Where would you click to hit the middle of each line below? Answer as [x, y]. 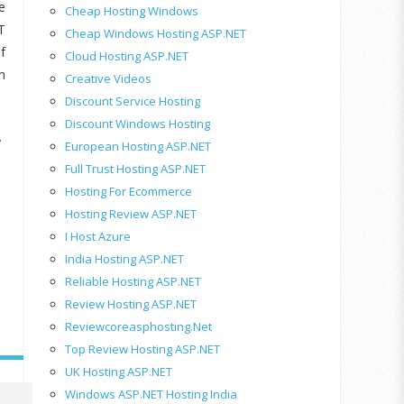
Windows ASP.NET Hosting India [151, 394]
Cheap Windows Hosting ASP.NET [156, 33]
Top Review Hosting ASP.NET [142, 349]
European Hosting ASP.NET [138, 146]
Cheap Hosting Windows [132, 10]
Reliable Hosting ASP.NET [133, 281]
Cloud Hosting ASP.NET [127, 55]
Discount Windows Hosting [138, 123]
